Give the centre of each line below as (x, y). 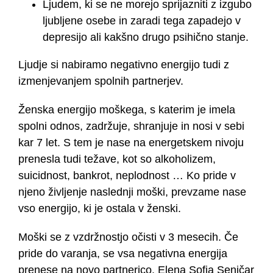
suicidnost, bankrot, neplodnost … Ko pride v (127, 176)
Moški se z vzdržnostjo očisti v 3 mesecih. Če (128, 237)
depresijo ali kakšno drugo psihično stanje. (146, 37)
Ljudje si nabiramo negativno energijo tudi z (124, 65)
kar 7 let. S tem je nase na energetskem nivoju (131, 143)
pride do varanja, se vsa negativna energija (123, 254)
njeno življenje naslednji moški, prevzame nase (132, 192)
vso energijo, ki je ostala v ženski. (100, 209)
